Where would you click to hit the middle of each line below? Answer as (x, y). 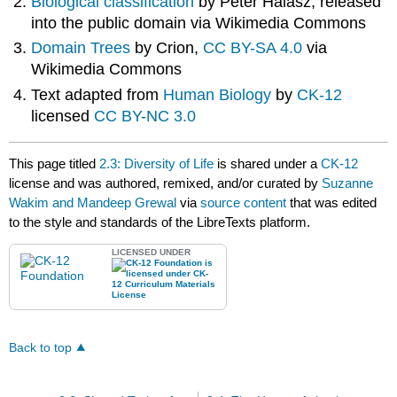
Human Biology (218, 94)
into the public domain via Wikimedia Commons (199, 23)
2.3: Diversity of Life (157, 164)
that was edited (332, 203)
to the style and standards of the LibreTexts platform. (160, 222)
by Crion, (169, 48)
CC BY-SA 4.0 (255, 48)
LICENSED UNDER (152, 252)
